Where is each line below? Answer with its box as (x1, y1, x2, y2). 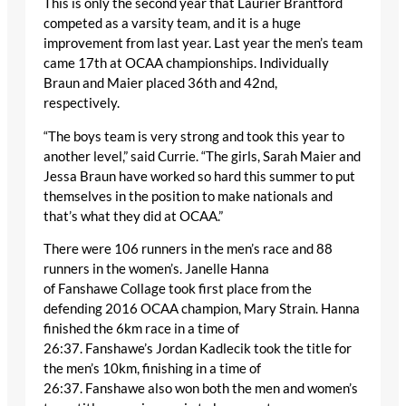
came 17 (43, 55, 94, 72)
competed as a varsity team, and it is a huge (43, 15, 301, 32)
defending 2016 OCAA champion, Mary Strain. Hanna (43, 301, 360, 317)
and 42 (217, 75, 260, 92)
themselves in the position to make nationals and (43, 188, 333, 204)
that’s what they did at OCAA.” (43, 208, 226, 224)
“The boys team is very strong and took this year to (43, 128, 344, 144)
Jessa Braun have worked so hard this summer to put (43, 168, 355, 184)
